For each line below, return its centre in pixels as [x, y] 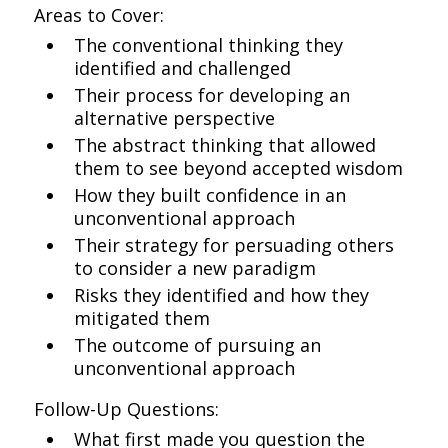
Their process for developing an [212, 95]
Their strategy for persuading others [234, 245]
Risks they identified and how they [222, 295]
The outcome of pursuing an [198, 345]
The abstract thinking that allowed [225, 145]
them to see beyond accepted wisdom [239, 168]
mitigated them [142, 318]
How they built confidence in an [210, 195]
